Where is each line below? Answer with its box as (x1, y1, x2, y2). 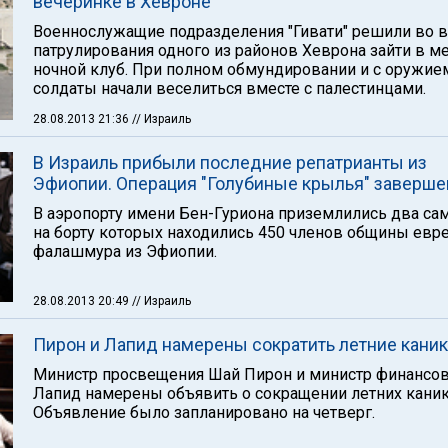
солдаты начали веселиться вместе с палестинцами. (33, 79, 426, 98)
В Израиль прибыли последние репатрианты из (33, 152, 427, 173)
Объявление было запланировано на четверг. (33, 403, 375, 422)
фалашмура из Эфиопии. (33, 242, 217, 261)
